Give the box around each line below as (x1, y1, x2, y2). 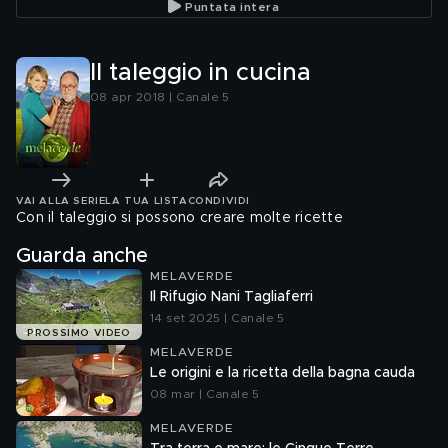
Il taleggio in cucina (90, 61, 311, 85)
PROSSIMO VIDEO (27, 328, 131, 339)
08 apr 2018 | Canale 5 (90, 91, 230, 103)
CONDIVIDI (187, 195, 250, 206)
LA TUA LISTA (105, 195, 188, 206)
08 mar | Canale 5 (150, 388, 260, 400)
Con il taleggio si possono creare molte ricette (16, 211, 343, 225)
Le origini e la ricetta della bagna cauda (150, 366, 415, 380)
